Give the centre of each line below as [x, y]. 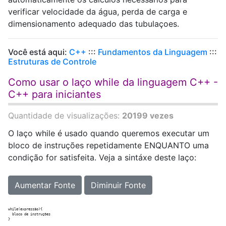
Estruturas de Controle [52, 62]
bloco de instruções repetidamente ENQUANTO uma [108, 145]
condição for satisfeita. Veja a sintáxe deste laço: [102, 157]
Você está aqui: [39, 52]
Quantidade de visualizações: [65, 116]
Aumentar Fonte [45, 185]
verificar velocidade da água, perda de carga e [98, 12]
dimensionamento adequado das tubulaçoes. [94, 24]
